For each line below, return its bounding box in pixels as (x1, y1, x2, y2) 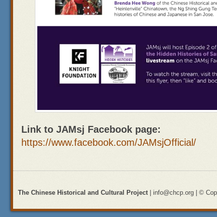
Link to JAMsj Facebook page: (21, 124, 161, 135)
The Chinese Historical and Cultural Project (18, 189, 148, 196)
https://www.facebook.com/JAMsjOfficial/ (21, 137, 196, 148)
